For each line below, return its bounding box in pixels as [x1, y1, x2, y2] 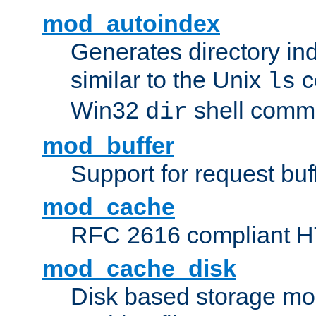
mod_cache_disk [42, 255, 236, 282]
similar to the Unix [71, 66, 267, 94]
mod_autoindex [42, 10, 220, 37]
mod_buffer [42, 132, 174, 159]
